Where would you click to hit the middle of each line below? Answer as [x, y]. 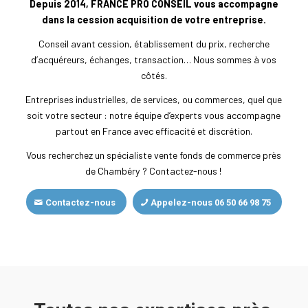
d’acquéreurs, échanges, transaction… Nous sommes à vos [154, 60]
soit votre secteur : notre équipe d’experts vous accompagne [154, 115]
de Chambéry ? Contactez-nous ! [154, 171]
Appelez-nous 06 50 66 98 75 [210, 203]
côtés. [154, 76]
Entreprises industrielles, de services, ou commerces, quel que [154, 100]
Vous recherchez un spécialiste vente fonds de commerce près [154, 155]
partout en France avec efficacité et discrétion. [154, 131]
